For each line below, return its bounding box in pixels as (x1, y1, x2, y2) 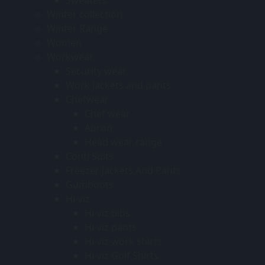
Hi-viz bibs (85, 206, 130, 219)
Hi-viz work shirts (85, 234, 162, 248)
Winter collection (47, 7, 122, 21)
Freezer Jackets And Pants (66, 163, 181, 177)
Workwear (47, 50, 93, 63)
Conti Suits (66, 149, 114, 163)
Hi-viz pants (85, 220, 137, 234)
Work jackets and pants (66, 78, 171, 92)
